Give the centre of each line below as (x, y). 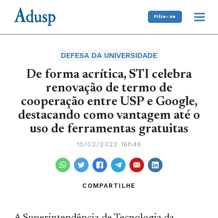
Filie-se (165, 17)
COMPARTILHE (109, 185)
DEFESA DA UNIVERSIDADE (109, 55)
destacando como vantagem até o (109, 116)
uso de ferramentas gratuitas (109, 129)
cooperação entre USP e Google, (109, 102)
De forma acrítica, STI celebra (109, 75)
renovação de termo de (109, 88)
